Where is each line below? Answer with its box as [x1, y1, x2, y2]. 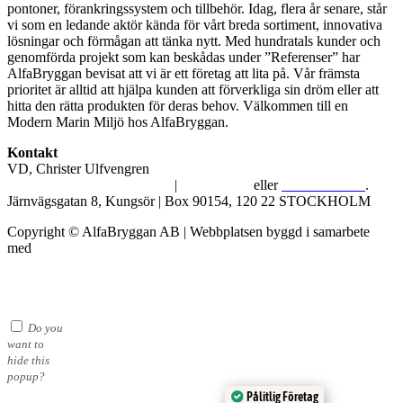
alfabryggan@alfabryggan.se [7, 176, 171, 193]
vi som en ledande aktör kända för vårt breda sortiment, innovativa [7, 16, 382, 32]
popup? [7, 369, 45, 383]
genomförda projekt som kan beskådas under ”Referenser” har [7, 49, 360, 65]
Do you [25, 320, 63, 335]
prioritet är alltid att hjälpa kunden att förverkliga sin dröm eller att [7, 81, 379, 97]
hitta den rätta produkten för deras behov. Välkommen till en [7, 97, 348, 113]
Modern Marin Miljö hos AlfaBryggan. [7, 113, 228, 130]
